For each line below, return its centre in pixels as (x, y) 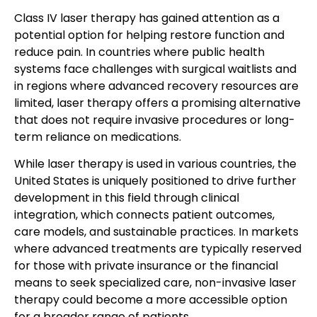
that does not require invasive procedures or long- (155, 120)
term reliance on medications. (98, 137)
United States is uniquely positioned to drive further (155, 180)
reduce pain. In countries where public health (139, 52)
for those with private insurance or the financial (146, 265)
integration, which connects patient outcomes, (144, 214)
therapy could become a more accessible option (151, 299)
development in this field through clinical (127, 197)
